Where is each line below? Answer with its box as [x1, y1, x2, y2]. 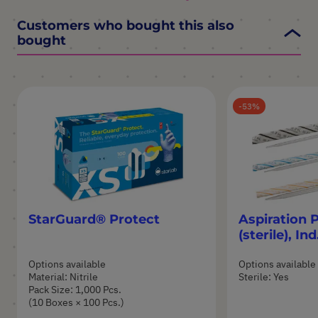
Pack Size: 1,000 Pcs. [28, 283, 121, 297]
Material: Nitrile [28, 270, 98, 284]
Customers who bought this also [17, 17, 234, 33]
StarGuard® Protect [28, 211, 160, 227]
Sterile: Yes [238, 270, 289, 284]
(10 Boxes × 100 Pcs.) [28, 296, 124, 309]
